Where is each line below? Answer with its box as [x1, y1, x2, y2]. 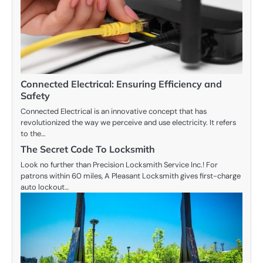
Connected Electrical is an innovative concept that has [21, 106, 207, 116]
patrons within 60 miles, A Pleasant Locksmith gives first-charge [21, 170, 241, 181]
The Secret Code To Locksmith [21, 143, 155, 155]
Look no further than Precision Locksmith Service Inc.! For [21, 159, 218, 170]
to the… [21, 128, 45, 139]
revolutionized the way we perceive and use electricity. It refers [21, 117, 236, 127]
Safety [21, 89, 50, 102]
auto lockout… [21, 181, 69, 192]
